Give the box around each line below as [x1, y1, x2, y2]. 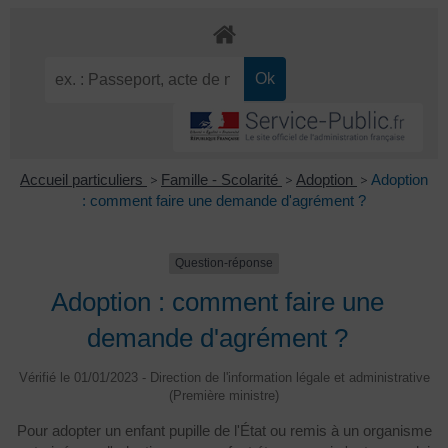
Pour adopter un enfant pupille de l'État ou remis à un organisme [16, 421, 432, 439]
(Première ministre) [169, 387, 279, 403]
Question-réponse [175, 256, 273, 271]
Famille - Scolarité [161, 171, 282, 189]
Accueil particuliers [20, 171, 147, 189]
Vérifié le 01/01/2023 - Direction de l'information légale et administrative [18, 369, 430, 385]
